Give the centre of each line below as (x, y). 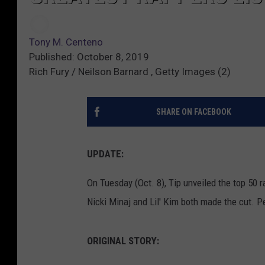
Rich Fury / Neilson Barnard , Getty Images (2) (130, 72)
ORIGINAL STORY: (124, 241)
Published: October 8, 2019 (89, 57)
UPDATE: (106, 154)
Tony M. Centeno (66, 42)
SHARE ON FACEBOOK (193, 112)
